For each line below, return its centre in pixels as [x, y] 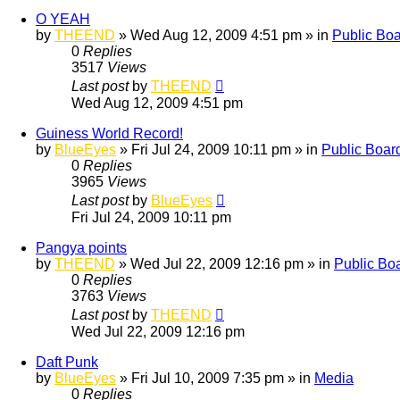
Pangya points [81, 247]
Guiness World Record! [109, 133]
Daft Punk [67, 362]
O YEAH [63, 19]
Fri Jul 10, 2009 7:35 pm [208, 378]
